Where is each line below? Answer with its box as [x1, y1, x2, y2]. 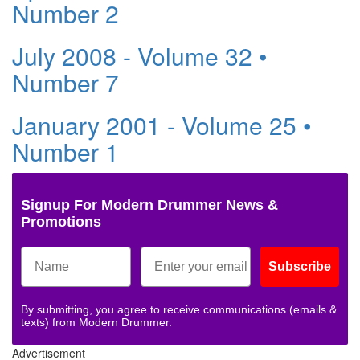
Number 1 [12, 134, 119, 170]
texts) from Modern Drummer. [21, 316, 172, 329]
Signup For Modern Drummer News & [21, 197, 278, 214]
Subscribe [268, 260, 331, 274]
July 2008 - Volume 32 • [12, 39, 268, 74]
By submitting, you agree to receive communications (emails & [21, 303, 337, 317]
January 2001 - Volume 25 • [12, 108, 312, 143]
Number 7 [12, 65, 119, 100]
